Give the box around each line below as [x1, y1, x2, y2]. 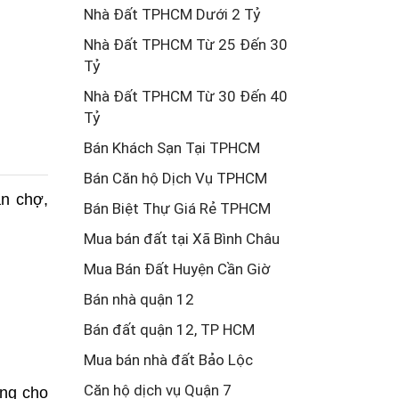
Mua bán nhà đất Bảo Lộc [83, 351, 253, 369]
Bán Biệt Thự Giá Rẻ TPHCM [83, 199, 271, 217]
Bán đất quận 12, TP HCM [83, 321, 255, 338]
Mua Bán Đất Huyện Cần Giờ [83, 260, 270, 278]
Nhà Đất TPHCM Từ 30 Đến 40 [83, 87, 288, 105]
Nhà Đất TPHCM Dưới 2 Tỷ [83, 5, 261, 23]
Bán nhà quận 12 [83, 290, 194, 308]
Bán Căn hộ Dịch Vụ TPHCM [83, 169, 267, 187]
